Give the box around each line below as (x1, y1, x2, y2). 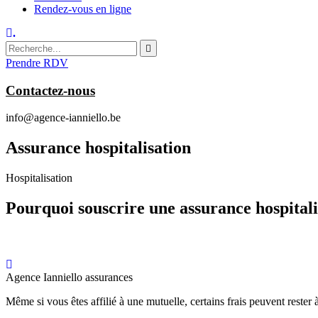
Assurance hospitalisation (6, 138, 191, 158)
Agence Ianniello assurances (6, 271, 133, 284)
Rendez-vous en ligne (34, 3, 131, 15)
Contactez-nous (6, 82, 95, 98)
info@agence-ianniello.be (6, 111, 121, 124)
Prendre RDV (6, 57, 68, 69)
